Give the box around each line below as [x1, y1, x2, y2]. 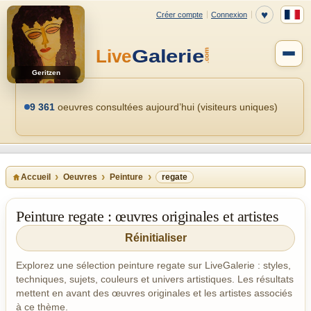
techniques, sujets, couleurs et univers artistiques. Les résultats [16, 274, 294, 285]
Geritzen [31, 69, 60, 76]
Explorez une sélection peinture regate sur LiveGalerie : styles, [16, 260, 291, 271]
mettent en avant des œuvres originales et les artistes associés [16, 287, 292, 299]
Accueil [21, 172, 51, 182]
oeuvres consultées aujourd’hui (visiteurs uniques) [55, 101, 278, 112]
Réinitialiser [124, 232, 187, 244]
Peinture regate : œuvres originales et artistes [16, 208, 279, 225]
